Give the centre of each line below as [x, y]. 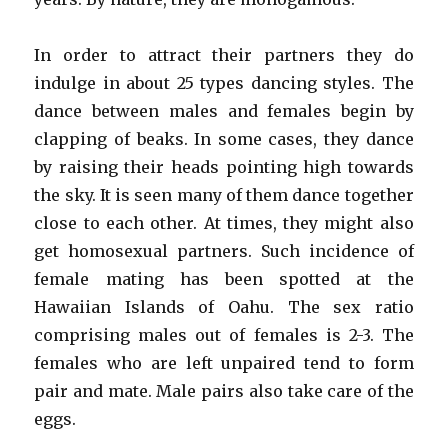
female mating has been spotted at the [224, 278]
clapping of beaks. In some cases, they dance [224, 138]
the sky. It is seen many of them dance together [224, 194]
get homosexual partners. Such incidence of [224, 250]
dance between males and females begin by [224, 110]
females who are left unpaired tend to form [224, 362]
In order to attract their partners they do [224, 54]
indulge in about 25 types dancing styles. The [224, 82]
